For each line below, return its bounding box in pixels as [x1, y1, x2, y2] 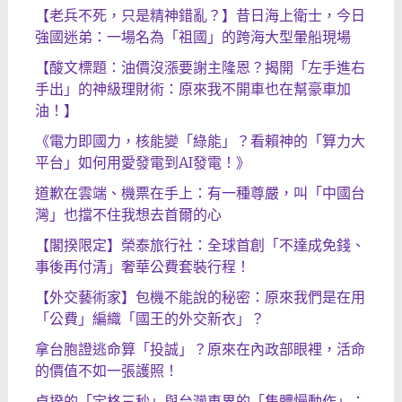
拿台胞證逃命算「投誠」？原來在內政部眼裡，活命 [34, 340, 365, 359]
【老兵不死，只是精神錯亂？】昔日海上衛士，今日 [34, 6, 365, 25]
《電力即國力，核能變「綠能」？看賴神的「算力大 [34, 132, 365, 151]
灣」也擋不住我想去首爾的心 [34, 205, 222, 224]
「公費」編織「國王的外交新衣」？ [34, 310, 265, 328]
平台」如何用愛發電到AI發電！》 [34, 153, 250, 172]
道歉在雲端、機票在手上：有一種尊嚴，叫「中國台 [34, 184, 365, 203]
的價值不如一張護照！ [34, 362, 179, 380]
